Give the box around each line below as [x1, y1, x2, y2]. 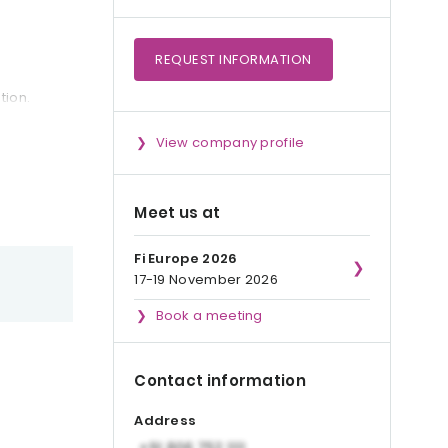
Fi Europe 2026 [134, 249, 238, 268]
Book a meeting [155, 306, 263, 325]
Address [134, 411, 197, 431]
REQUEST [155, 50, 220, 69]
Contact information [134, 370, 306, 391]
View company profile [155, 133, 305, 152]
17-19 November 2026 [134, 270, 278, 289]
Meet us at [134, 202, 221, 223]
